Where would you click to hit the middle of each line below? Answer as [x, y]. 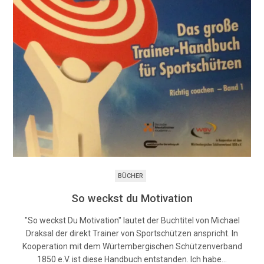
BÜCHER [131, 176]
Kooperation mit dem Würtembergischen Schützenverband [132, 246]
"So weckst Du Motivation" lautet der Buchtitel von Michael [132, 220]
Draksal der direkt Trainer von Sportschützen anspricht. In [132, 233]
